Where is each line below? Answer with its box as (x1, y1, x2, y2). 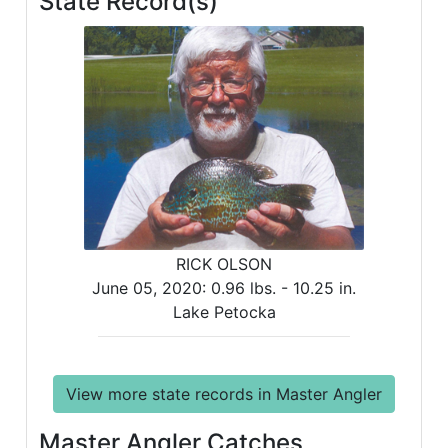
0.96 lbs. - (211, 278, 293, 299)
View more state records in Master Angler (66, 383, 382, 404)
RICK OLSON (176, 254, 272, 275)
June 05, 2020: (92, 278, 211, 299)
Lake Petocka (172, 302, 276, 323)
